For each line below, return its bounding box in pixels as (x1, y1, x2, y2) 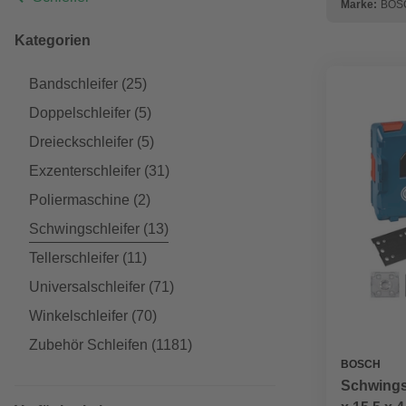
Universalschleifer (29, 279, 145, 295)
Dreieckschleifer (29, 134, 133, 150)
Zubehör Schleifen (29, 337, 148, 353)
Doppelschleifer (29, 105, 130, 121)
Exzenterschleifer (29, 163, 140, 179)
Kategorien (14, 33, 91, 48)
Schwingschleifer (29, 221, 140, 237)
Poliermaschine (29, 192, 130, 208)
